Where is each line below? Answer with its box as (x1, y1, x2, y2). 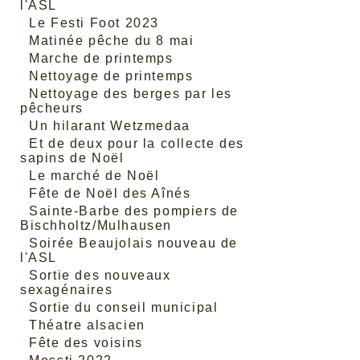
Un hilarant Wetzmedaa (29, 119, 190, 133)
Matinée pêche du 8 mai (29, 34, 194, 47)
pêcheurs (20, 101, 84, 115)
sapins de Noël (20, 151, 125, 165)
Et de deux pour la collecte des (29, 137, 244, 150)
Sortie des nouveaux (29, 268, 171, 282)
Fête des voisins (29, 336, 143, 350)
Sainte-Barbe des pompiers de (29, 204, 239, 218)
